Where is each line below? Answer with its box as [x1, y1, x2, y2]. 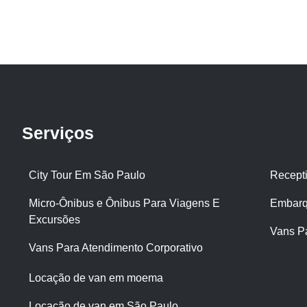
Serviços [22, 123, 94, 143]
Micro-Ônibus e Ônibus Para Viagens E [29, 197, 220, 209]
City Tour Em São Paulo [29, 169, 145, 181]
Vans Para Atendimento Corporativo [29, 241, 203, 254]
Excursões [29, 213, 80, 225]
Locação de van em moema [29, 271, 163, 284]
